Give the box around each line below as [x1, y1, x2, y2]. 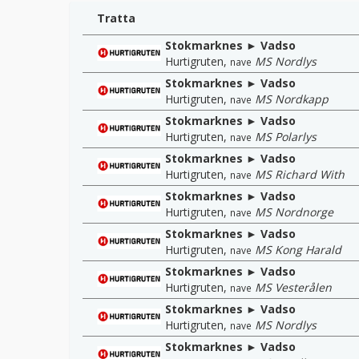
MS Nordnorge [255, 204, 333, 220]
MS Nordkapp [255, 91, 329, 107]
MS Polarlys [255, 128, 317, 144]
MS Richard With [255, 166, 345, 182]
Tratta [97, 10, 135, 26]
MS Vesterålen [255, 279, 332, 295]
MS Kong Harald [255, 241, 341, 257]
